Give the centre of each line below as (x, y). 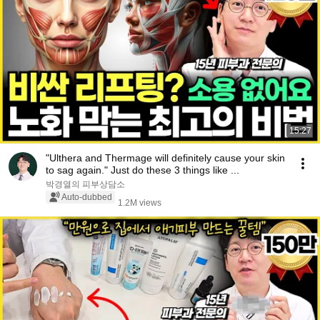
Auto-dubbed (87, 197)
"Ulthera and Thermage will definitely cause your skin (165, 158)
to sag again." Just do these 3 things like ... (142, 170)
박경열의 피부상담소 (85, 184)
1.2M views (140, 203)
